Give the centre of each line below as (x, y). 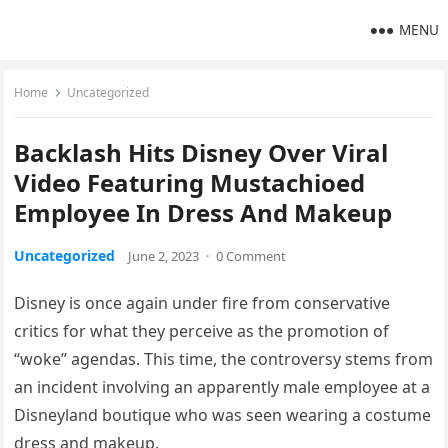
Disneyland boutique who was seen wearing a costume (223, 415)
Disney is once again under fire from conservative (202, 303)
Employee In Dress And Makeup (203, 212)
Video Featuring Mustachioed (190, 182)
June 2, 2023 (164, 256)
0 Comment (251, 256)
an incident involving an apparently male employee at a (222, 387)
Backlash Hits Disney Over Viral (201, 152)
